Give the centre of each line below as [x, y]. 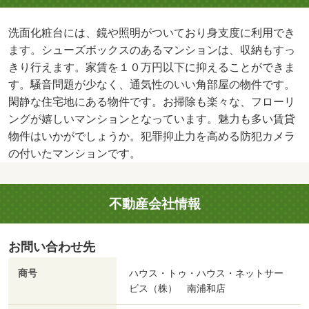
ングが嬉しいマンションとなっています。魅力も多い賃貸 [152, 119]
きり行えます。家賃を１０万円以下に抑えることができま [152, 68]
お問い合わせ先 [52, 247]
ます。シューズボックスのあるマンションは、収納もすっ [152, 50]
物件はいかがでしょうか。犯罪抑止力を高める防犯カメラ [152, 137]
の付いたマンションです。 [74, 154]
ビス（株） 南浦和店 [177, 288]
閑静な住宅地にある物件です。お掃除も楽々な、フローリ [152, 102]
